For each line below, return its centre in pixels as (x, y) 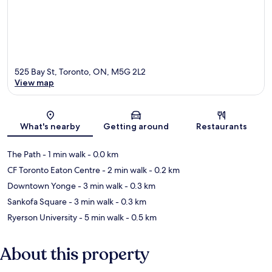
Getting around (136, 126)
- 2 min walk (124, 170)
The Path (24, 154)
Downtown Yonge (42, 185)
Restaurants (222, 126)
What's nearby (50, 126)
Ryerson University (42, 217)
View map (34, 82)
